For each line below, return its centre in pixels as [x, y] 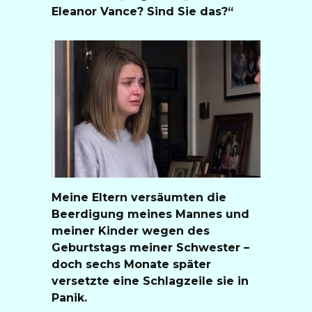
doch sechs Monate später [131, 264]
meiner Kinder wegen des [131, 231]
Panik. [69, 297]
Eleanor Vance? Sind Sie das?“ [142, 11]
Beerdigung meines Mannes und [150, 214]
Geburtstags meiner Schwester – [150, 247]
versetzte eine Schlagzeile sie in [150, 281]
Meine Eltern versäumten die [139, 197]
